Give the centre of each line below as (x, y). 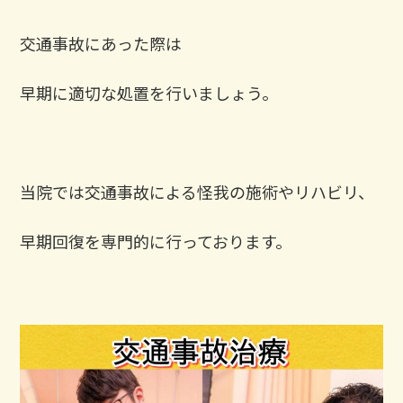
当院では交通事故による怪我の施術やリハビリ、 (197, 192)
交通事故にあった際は (101, 44)
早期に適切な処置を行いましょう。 (149, 93)
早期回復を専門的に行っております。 (156, 242)
